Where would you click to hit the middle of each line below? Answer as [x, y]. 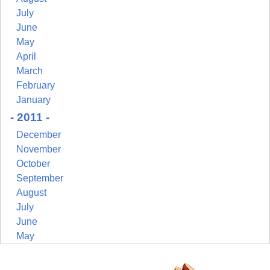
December [39, 135]
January [33, 100]
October [33, 164]
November [39, 149]
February [36, 86]
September [40, 178]
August [31, 193]
